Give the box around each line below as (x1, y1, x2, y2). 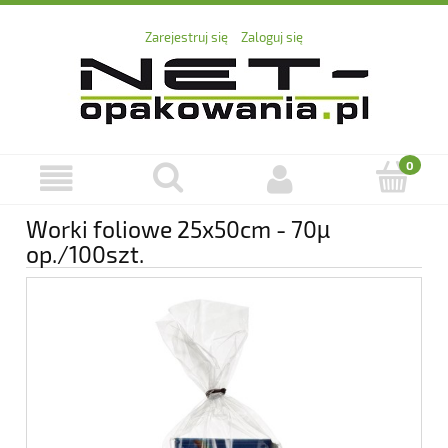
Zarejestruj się (145, 29, 228, 46)
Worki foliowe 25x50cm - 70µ (26, 214, 330, 243)
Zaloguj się (241, 29, 303, 46)
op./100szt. (26, 239, 144, 268)
